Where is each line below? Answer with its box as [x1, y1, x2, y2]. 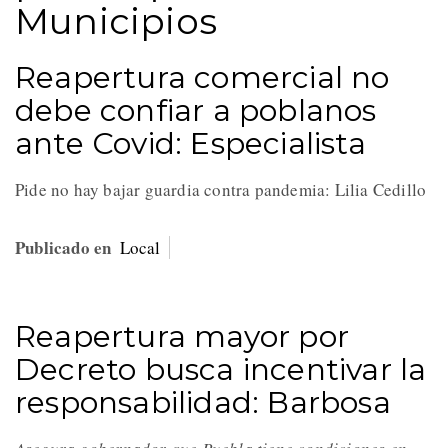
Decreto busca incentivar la [15, 351, 427, 389]
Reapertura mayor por [15, 318, 350, 356]
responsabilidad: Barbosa [15, 384, 391, 422]
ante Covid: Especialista [15, 125, 366, 163]
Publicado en [15, 235, 112, 261]
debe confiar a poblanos [15, 92, 377, 130]
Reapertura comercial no [15, 59, 390, 97]
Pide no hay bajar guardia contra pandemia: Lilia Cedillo [15, 178, 433, 202]
